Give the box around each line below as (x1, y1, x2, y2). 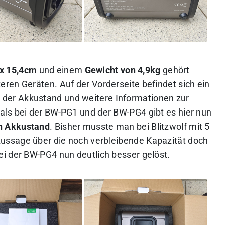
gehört (160, 65, 190, 76)
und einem (37, 65, 85, 76)
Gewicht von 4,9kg (84, 65, 161, 76)
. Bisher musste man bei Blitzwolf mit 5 (50, 122, 210, 132)
